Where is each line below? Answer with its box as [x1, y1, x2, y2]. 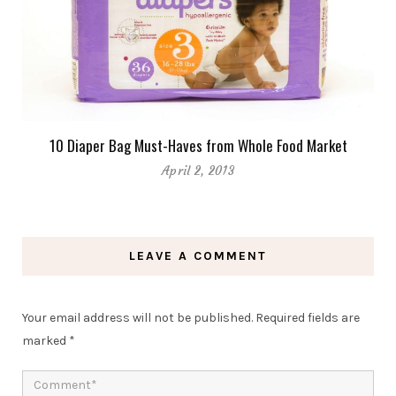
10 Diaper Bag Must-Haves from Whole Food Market [49, 133, 347, 156]
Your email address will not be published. [22, 309, 253, 325]
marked [22, 332, 69, 348]
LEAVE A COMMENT [129, 247, 267, 263]
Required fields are [255, 309, 360, 325]
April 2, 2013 [162, 162, 234, 179]
